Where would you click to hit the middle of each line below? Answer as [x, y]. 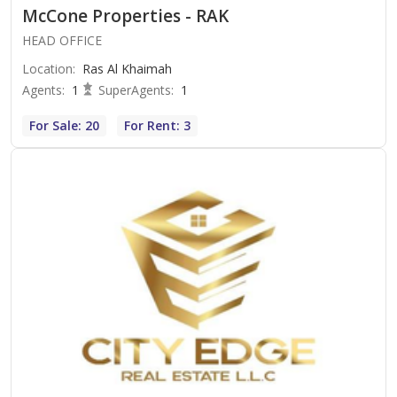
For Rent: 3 [157, 126]
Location [47, 69]
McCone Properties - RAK [125, 16]
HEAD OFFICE [62, 41]
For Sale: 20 [64, 126]
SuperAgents [135, 90]
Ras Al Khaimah [127, 69]
